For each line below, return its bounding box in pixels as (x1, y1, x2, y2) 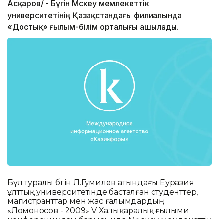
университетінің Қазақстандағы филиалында (7, 10, 182, 21)
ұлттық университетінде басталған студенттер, (7, 187, 198, 197)
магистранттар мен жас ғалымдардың (7, 196, 164, 206)
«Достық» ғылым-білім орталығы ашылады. (7, 22, 179, 32)
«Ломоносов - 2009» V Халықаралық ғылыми (7, 205, 189, 215)
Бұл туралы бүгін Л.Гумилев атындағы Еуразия (7, 177, 194, 187)
